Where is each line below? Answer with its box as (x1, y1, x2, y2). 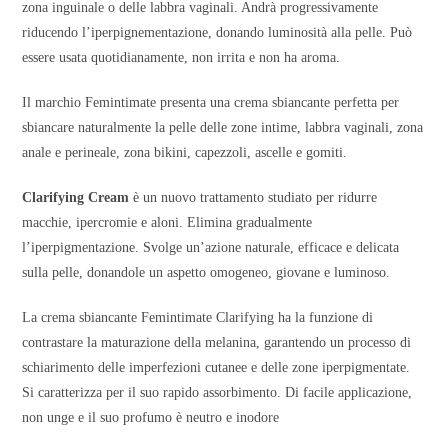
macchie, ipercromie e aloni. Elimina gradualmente (22, 215, 313, 231)
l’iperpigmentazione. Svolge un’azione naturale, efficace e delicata (22, 240, 400, 256)
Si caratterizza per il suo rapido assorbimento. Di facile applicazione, (22, 385, 413, 401)
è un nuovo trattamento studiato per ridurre (129, 190, 378, 206)
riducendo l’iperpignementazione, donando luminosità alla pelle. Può (22, 25, 413, 41)
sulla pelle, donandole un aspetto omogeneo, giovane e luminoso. (22, 265, 391, 281)
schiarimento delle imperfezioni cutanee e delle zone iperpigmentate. (22, 360, 411, 376)
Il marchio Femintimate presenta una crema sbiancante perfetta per (22, 95, 400, 111)
